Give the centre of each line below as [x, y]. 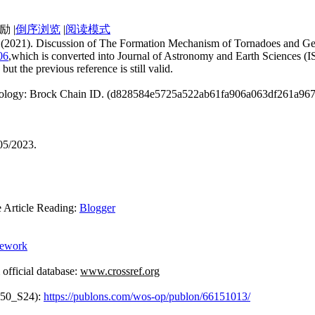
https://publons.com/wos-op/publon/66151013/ [147, 296]
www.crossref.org [120, 271]
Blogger [97, 207]
